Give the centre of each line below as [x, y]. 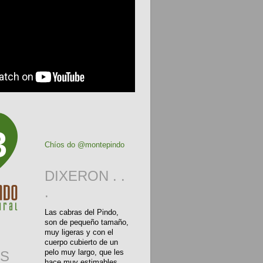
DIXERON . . [85, 176]
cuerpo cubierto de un [81, 242]
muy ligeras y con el [79, 232]
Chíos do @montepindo [85, 145]
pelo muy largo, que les [84, 252]
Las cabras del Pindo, [82, 212]
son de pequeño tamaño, [87, 222]
